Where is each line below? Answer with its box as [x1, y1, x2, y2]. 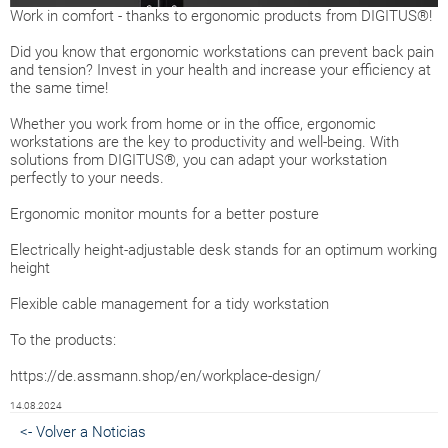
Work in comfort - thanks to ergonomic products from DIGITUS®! [10, 7, 432, 26]
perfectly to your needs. [10, 169, 164, 188]
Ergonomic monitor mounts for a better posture [10, 205, 319, 224]
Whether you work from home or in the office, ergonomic [10, 115, 376, 134]
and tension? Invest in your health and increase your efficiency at [10, 61, 431, 80]
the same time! [10, 79, 108, 98]
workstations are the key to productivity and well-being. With [10, 133, 399, 152]
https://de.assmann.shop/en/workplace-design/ [10, 367, 321, 386]
